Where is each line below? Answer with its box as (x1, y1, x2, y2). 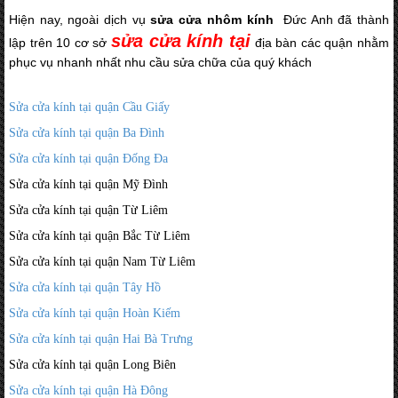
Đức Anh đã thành (273, 12, 390, 27)
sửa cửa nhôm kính (150, 12, 274, 27)
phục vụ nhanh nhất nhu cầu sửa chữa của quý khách (9, 54, 312, 69)
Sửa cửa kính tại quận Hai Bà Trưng (9, 331, 193, 346)
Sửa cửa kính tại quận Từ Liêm (9, 203, 168, 217)
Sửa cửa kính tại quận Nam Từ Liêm (9, 254, 195, 268)
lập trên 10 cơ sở (9, 35, 112, 50)
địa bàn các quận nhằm (250, 35, 390, 50)
